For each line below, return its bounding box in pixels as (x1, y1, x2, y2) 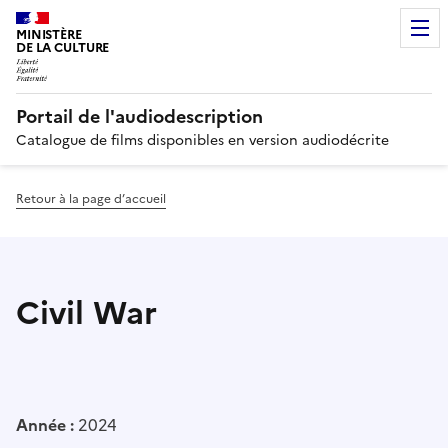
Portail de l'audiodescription (16, 102, 263, 130)
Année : (16, 412, 78, 437)
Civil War (16, 288, 157, 337)
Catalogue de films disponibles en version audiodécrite (16, 129, 389, 151)
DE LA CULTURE (16, 38, 110, 57)
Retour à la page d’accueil (16, 189, 166, 208)
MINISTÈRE (16, 25, 82, 44)
